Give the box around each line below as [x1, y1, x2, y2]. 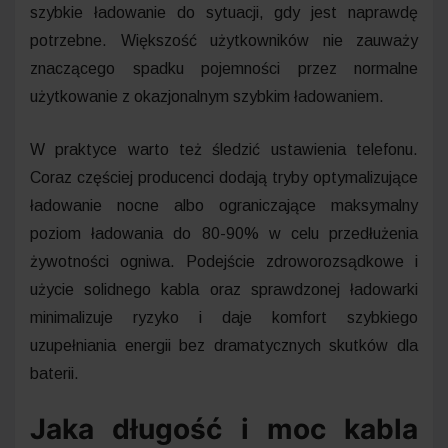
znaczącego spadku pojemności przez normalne [30, 59, 418, 77]
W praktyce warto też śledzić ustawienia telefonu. [30, 140, 418, 158]
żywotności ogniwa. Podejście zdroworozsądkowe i [30, 252, 418, 270]
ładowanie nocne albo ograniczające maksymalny [30, 196, 418, 214]
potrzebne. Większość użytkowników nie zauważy [30, 31, 418, 49]
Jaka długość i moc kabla [30, 411, 418, 446]
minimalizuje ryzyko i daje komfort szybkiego [30, 308, 418, 326]
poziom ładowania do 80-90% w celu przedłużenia [30, 224, 418, 242]
